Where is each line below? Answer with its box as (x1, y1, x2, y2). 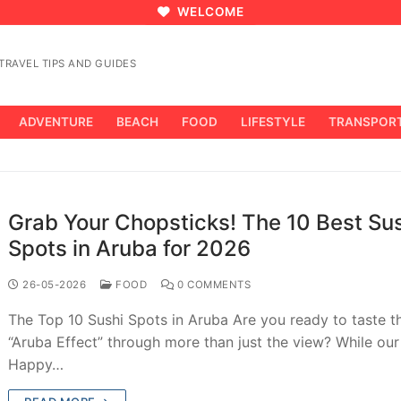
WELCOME (174, 4, 244, 20)
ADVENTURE (19, 114, 93, 129)
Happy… (8, 354, 64, 373)
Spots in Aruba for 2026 (8, 235, 252, 261)
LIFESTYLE (241, 114, 305, 129)
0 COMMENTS (174, 277, 252, 291)
